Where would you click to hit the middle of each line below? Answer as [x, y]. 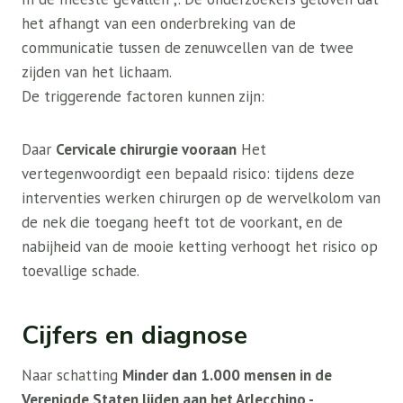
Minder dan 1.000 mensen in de [227, 376]
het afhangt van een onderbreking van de [159, 24]
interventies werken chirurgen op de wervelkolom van [201, 198]
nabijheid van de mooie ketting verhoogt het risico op [200, 247]
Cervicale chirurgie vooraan [146, 150]
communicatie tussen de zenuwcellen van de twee [188, 48]
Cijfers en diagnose [134, 336]
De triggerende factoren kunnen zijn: [143, 97]
